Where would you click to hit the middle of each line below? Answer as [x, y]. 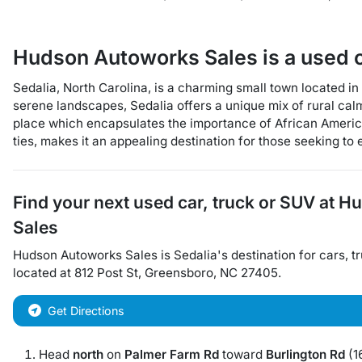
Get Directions [86, 311]
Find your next [73, 202]
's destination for [267, 255]
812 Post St [106, 273]
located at [44, 273]
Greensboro [179, 273]
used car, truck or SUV [224, 202]
